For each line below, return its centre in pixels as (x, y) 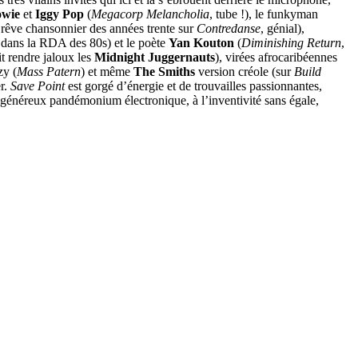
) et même (107, 71)
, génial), (282, 28)
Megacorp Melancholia (150, 14)
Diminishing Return (291, 42)
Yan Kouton (201, 42)
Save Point (38, 86)
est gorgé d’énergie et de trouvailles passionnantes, (193, 86)
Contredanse (229, 28)
